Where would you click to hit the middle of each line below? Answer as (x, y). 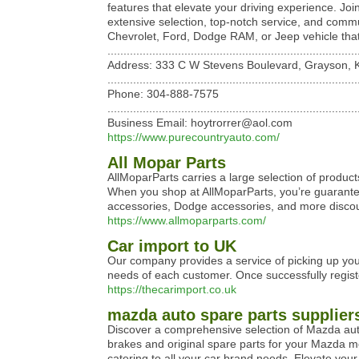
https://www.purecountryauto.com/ (194, 137)
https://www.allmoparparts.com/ (187, 220)
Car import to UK (172, 246)
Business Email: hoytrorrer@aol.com (200, 123)
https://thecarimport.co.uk (172, 289)
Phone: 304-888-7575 (163, 94)
